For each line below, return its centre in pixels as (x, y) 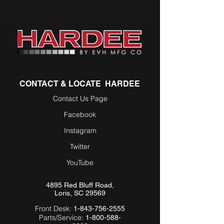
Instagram (80, 130)
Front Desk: (54, 208)
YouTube (80, 162)
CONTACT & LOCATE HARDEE (80, 84)
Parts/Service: (62, 217)
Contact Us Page (80, 98)
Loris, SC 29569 (80, 193)
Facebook (80, 114)
